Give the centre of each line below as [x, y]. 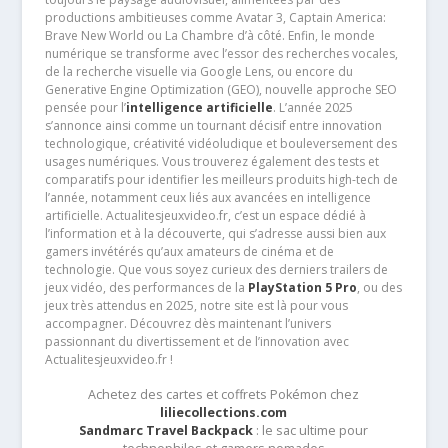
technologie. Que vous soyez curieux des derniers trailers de [216, 269]
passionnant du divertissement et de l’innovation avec [196, 341]
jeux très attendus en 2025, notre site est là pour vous [196, 305]
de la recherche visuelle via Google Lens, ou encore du [198, 71]
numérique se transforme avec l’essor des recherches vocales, [221, 53]
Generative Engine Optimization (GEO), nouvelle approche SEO [220, 89]
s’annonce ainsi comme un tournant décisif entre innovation [213, 125]
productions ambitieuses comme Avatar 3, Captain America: [215, 17]
